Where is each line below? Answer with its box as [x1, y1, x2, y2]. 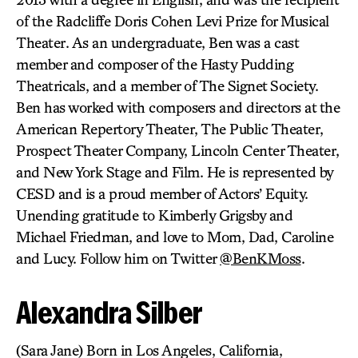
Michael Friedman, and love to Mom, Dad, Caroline [16, 228, 333, 245]
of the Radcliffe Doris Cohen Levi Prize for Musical [16, 12, 329, 30]
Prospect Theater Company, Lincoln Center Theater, [16, 141, 340, 159]
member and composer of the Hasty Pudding [16, 55, 293, 73]
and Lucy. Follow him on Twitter [16, 249, 220, 267]
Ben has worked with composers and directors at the [16, 98, 340, 116]
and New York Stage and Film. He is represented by [16, 163, 333, 181]
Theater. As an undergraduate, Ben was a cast [16, 34, 298, 51]
